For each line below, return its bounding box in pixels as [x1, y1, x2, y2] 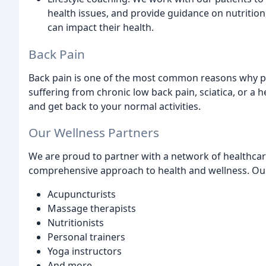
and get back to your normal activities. [28, 99, 201, 113]
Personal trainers [47, 230, 125, 244]
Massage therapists [47, 202, 136, 216]
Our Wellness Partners [28, 124, 159, 141]
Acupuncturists [47, 188, 116, 201]
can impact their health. [47, 20, 154, 34]
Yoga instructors [47, 245, 122, 258]
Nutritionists [47, 216, 104, 230]
